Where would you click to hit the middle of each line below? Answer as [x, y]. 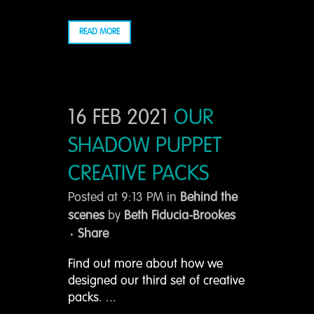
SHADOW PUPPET [145, 146]
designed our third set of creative [156, 281]
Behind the [209, 198]
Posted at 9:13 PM [116, 198]
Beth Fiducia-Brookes [180, 216]
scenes [86, 216]
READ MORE [100, 32]
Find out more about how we [145, 264]
